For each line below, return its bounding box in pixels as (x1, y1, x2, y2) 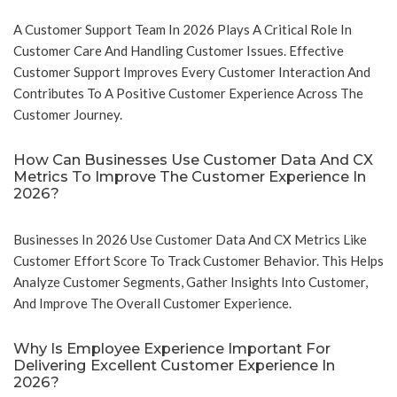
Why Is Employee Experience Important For (13, 339, 331, 358)
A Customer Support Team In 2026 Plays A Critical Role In (13, 21, 352, 38)
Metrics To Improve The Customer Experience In (13, 167, 366, 186)
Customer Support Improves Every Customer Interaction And (13, 64, 370, 81)
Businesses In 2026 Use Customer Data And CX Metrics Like (13, 231, 367, 248)
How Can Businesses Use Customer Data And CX (13, 151, 373, 169)
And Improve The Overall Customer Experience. (13, 295, 292, 312)
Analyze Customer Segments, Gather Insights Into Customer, (13, 274, 368, 291)
